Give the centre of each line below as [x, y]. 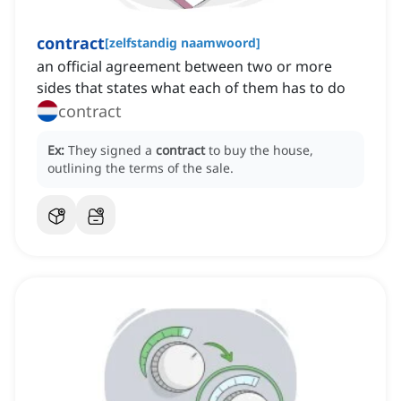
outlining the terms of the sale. [141, 168]
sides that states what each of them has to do [191, 88]
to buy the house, [261, 150]
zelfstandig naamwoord [183, 43]
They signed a [112, 150]
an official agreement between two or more [184, 67]
